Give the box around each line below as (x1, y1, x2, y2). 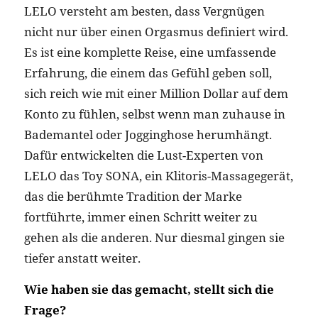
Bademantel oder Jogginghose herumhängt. (23, 126, 272, 143)
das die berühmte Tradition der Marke (23, 187, 242, 204)
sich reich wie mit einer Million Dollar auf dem (23, 84, 288, 102)
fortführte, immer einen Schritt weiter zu (23, 208, 258, 225)
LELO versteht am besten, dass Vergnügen (23, 2, 265, 19)
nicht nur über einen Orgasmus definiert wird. (23, 23, 288, 40)
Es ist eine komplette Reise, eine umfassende (23, 43, 276, 60)
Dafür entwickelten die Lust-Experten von (23, 146, 263, 163)
